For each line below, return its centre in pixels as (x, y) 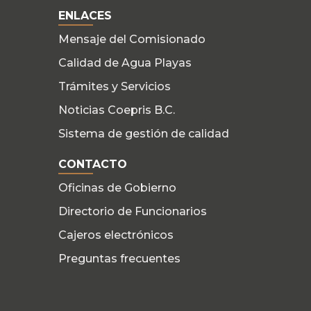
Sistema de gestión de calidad (143, 134)
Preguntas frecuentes (119, 259)
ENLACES (85, 16)
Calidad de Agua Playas (125, 63)
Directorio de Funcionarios (132, 212)
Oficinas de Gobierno (117, 188)
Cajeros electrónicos (116, 235)
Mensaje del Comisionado (132, 40)
